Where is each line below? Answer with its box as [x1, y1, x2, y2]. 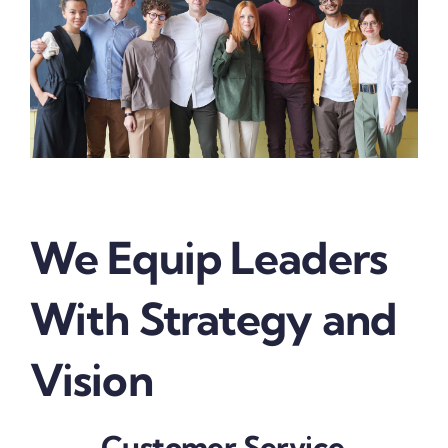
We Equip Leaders [29, 231, 387, 286]
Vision [29, 353, 153, 408]
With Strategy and [29, 292, 397, 347]
